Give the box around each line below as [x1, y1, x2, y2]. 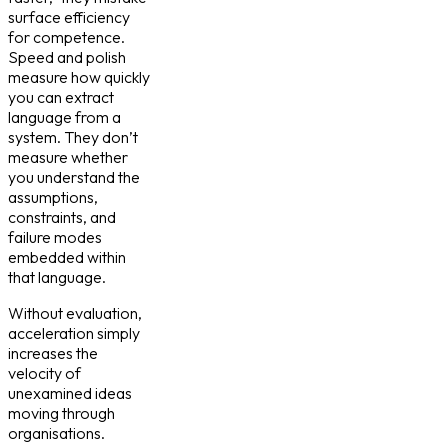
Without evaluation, [8, 303, 142, 324]
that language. [8, 267, 106, 288]
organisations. [8, 423, 105, 444]
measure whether [8, 147, 128, 168]
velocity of [8, 363, 81, 384]
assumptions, [8, 187, 98, 208]
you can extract [8, 87, 114, 108]
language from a [8, 107, 121, 128]
